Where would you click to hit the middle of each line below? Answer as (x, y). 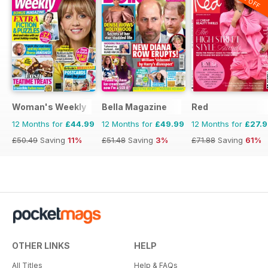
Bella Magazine (134, 106)
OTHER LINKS (41, 245)
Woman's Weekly (49, 106)
